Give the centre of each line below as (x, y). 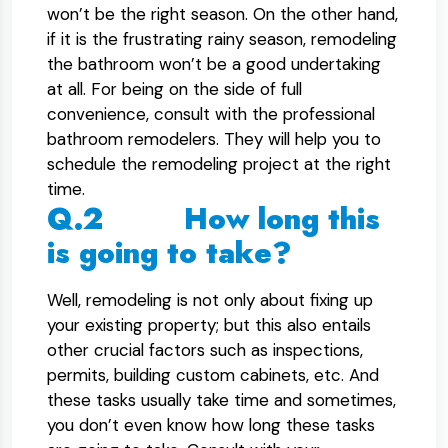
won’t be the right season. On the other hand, (222, 14)
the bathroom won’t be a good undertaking (214, 64)
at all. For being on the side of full (174, 89)
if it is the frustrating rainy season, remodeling (222, 39)
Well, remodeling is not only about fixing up (210, 300)
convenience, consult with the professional (211, 114)
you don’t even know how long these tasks (211, 425)
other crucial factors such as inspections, (205, 350)
